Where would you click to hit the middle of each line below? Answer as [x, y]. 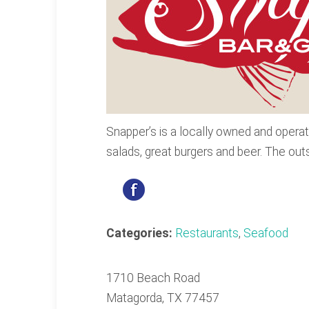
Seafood [266, 233]
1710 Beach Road [153, 278]
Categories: [141, 233]
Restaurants [207, 233]
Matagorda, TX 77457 [164, 298]
